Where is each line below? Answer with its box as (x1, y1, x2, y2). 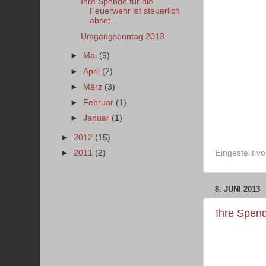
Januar (83, 113, 112, 122)
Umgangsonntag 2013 (80, 31, 164, 41)
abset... (89, 16, 118, 26)
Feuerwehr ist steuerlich (89, 7, 180, 16)
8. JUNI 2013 (215, 185, 260, 194)
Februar (83, 97, 116, 107)
